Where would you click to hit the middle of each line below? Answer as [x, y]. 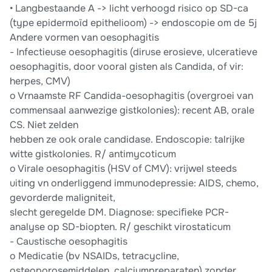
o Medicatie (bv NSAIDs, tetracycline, [94, 256]
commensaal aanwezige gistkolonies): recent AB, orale [132, 110]
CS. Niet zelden [44, 125]
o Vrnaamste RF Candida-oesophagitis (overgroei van [131, 96]
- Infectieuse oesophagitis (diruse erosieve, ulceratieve [134, 52]
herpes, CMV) [40, 81]
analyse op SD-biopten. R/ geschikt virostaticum [120, 227]
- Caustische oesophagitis [69, 242]
